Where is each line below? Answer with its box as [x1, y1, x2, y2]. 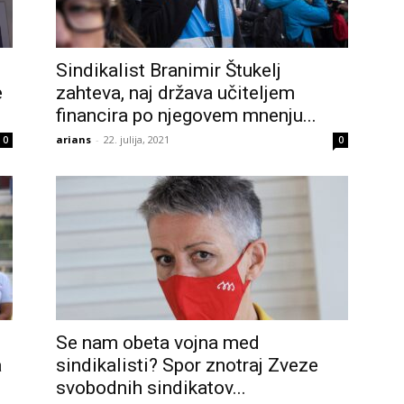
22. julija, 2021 [104, 133, 170, 146]
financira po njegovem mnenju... [56, 105, 317, 126]
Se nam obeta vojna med [56, 332, 260, 353]
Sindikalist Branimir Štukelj [56, 60, 281, 81]
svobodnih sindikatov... [56, 377, 246, 399]
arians [56, 133, 91, 146]
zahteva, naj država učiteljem [56, 82, 295, 104]
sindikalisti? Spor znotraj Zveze [56, 354, 318, 376]
